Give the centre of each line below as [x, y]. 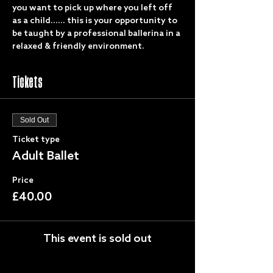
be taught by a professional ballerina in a [97, 34]
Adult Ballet [46, 157]
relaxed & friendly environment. [79, 47]
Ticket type [36, 140]
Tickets [27, 83]
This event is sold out [97, 239]
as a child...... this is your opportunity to [96, 21]
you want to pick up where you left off [93, 8]
